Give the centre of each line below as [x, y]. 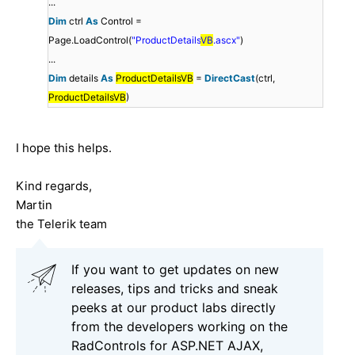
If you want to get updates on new [175, 270]
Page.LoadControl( [90, 40]
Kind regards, [54, 186]
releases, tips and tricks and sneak [175, 289]
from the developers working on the [179, 327]
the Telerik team [61, 224]
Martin [34, 205]
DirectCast [230, 78]
